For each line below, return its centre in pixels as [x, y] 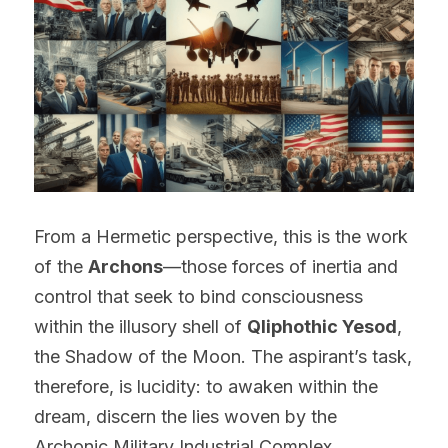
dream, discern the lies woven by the [185, 416]
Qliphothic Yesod [322, 326]
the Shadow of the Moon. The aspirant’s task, [223, 356]
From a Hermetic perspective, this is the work [221, 236]
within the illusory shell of [140, 326]
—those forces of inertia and [280, 266]
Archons [125, 266]
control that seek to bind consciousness [198, 296]
